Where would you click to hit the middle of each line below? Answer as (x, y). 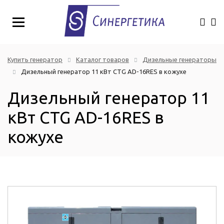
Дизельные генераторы (179, 60)
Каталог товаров (102, 60)
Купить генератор (35, 60)
